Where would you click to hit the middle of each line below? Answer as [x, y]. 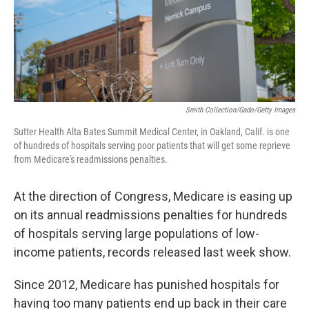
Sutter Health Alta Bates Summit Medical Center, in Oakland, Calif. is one [152, 132]
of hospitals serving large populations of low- [137, 233]
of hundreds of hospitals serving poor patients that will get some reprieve [152, 146]
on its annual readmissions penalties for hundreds [151, 215]
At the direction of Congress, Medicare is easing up [153, 196]
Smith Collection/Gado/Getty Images [240, 110]
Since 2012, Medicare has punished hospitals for [147, 285]
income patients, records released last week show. [152, 252]
